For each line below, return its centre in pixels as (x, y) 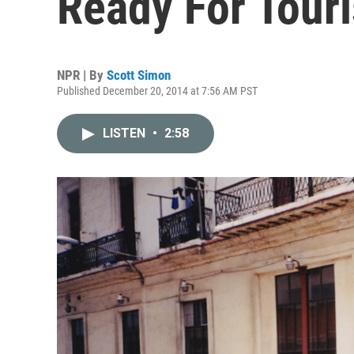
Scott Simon (139, 75)
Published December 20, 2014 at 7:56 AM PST (157, 91)
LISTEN (126, 133)
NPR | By (82, 75)
